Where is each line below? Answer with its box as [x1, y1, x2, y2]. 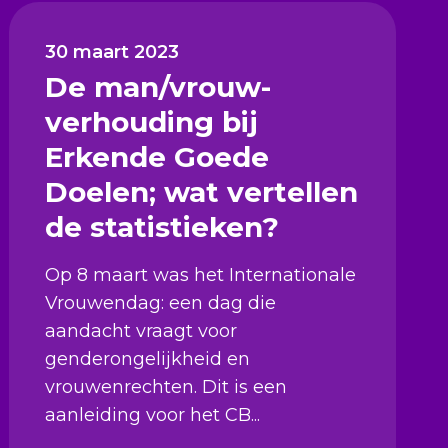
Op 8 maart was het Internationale [45, 263, 357, 286]
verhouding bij [45, 104, 258, 139]
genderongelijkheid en [45, 347, 251, 370]
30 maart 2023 [45, 40, 180, 63]
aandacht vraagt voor [45, 319, 238, 342]
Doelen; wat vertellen [45, 174, 359, 209]
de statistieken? [45, 209, 280, 244]
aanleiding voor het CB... [45, 403, 261, 426]
